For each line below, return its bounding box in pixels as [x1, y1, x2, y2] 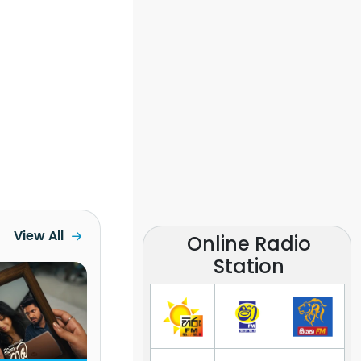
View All [13, 226, 64, 246]
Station [214, 252, 285, 280]
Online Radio [187, 230, 312, 257]
